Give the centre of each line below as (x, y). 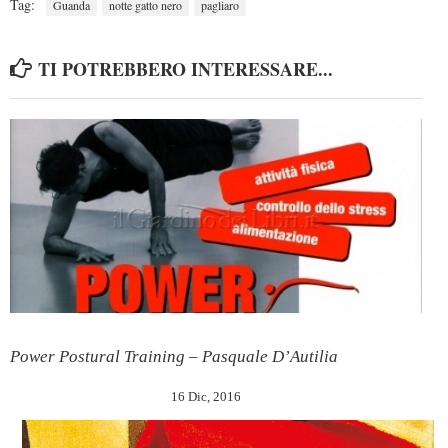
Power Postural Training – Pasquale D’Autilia (174, 356)
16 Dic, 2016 (206, 396)
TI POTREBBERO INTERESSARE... (185, 68)
